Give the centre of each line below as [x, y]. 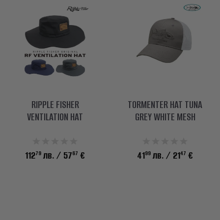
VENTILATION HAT [55, 117]
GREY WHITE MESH [165, 117]
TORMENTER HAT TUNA [165, 104]
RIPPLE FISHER [55, 104]
